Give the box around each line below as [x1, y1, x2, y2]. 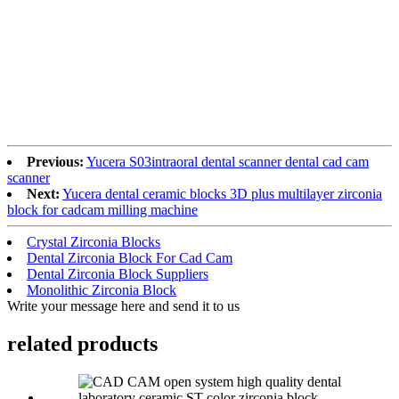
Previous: [27, 153, 84, 169]
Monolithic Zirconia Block [27, 281, 176, 297]
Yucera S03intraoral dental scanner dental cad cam [86, 153, 369, 169]
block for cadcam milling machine [7, 201, 198, 217]
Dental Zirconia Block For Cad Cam [27, 249, 232, 265]
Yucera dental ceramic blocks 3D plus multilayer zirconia [62, 185, 382, 201]
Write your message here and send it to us [7, 297, 240, 313]
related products [7, 331, 158, 355]
